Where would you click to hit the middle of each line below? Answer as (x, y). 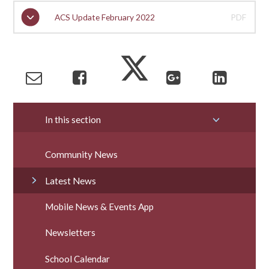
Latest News (71, 180)
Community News (82, 155)
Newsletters (71, 233)
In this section (73, 119)
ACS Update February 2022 (104, 17)
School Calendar (78, 258)
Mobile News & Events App (100, 207)
